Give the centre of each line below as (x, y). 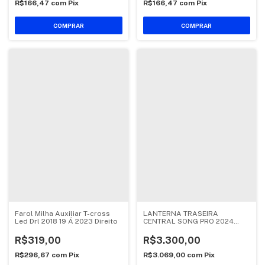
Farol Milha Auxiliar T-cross (62, 214)
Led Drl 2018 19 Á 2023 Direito (66, 222)
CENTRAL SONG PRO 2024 (188, 222)
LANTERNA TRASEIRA (180, 214)
